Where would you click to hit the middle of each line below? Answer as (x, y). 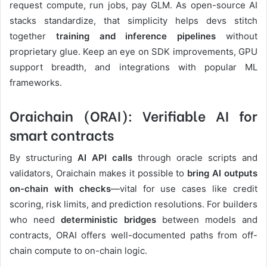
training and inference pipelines (136, 36)
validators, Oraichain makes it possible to (99, 173)
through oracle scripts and (195, 158)
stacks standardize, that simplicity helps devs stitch (133, 20)
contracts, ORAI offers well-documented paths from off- (133, 235)
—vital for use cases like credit (184, 189)
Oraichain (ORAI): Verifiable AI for (133, 115)
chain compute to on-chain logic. (78, 251)
